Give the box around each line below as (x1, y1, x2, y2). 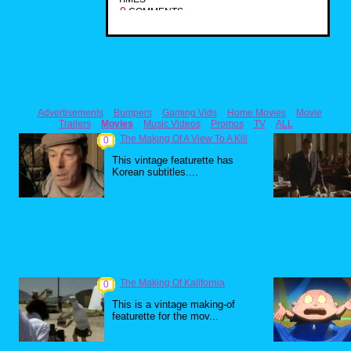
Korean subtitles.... (112, 166, 198, 178)
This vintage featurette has (112, 154, 233, 166)
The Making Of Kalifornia (120, 277, 225, 288)
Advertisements (37, 107, 103, 118)
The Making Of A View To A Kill (120, 133, 248, 144)
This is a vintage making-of (112, 299, 235, 310)
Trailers (58, 118, 91, 129)
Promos (210, 118, 244, 129)
